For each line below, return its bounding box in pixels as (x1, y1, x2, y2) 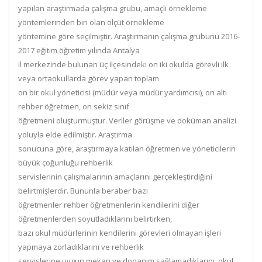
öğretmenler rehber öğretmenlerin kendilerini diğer (18, 199, 199, 210)
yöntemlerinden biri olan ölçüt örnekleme (18, 17, 164, 27)
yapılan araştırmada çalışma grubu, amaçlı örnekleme (18, 3, 207, 13)
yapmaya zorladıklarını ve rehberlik (18, 242, 144, 252)
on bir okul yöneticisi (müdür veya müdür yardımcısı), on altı (18, 87, 227, 98)
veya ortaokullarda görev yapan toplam (18, 73, 159, 84)
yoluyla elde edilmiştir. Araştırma (18, 129, 132, 140)
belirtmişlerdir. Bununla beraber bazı (18, 185, 148, 196)
